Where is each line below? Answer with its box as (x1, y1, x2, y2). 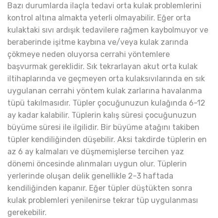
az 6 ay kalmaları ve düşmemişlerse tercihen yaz (7, 147, 184, 157)
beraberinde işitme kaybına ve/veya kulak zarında (7, 37, 188, 47)
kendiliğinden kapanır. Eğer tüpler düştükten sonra (7, 183, 192, 193)
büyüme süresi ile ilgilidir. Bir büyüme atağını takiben (7, 123, 200, 132)
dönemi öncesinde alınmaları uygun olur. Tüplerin (7, 159, 187, 169)
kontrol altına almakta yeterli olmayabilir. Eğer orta (7, 13, 191, 23)
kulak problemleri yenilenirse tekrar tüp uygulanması (7, 196, 198, 205)
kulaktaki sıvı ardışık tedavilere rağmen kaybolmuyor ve (7, 25, 208, 35)
